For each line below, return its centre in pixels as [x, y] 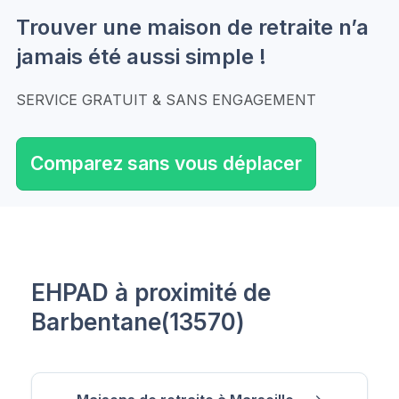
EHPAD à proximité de [151, 292]
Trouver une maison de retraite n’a [192, 27]
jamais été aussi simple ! [141, 56]
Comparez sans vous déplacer [166, 163]
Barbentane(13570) [138, 322]
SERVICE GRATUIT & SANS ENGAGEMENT [166, 99]
